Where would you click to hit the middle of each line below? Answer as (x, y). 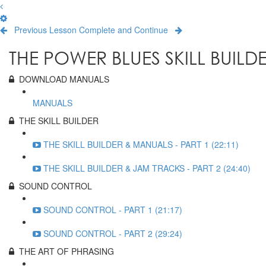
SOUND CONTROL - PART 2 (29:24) (113, 233)
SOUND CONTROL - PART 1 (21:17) (113, 210)
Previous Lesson (45, 30)
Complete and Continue (123, 30)
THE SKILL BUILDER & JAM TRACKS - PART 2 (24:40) (147, 168)
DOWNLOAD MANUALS (64, 79)
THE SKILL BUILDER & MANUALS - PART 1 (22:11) (141, 144)
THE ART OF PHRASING (66, 251)
